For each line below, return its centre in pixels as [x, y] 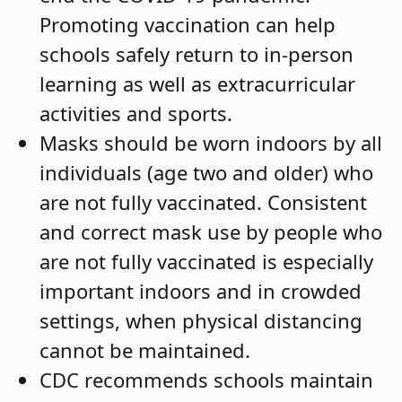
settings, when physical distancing [201, 321]
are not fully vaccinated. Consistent [203, 202]
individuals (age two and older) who [206, 173]
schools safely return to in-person [197, 54]
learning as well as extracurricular [197, 84]
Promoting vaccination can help [188, 25]
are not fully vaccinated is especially [206, 262]
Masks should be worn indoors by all [211, 143]
